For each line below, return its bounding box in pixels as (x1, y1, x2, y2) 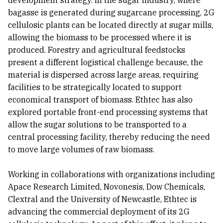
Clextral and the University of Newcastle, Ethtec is (8, 194, 197, 205)
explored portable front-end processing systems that (8, 107, 208, 117)
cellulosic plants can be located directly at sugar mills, (8, 20, 213, 30)
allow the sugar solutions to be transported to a (8, 119, 187, 130)
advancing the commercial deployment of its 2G (8, 207, 190, 217)
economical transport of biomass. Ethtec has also (8, 95, 193, 105)
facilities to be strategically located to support (8, 82, 182, 93)
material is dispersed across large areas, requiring (8, 70, 199, 80)
